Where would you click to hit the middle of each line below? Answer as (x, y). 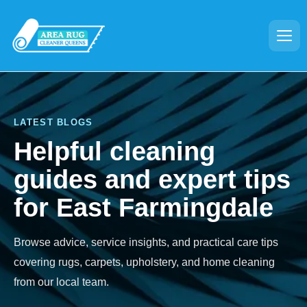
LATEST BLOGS (53, 122)
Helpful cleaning (114, 151)
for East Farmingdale (144, 207)
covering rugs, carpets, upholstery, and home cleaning (144, 262)
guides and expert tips (152, 179)
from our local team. (61, 282)
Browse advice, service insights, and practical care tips (146, 242)
